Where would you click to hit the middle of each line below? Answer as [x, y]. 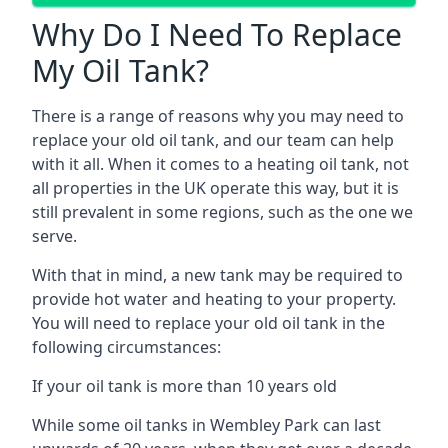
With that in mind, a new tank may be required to [217, 274]
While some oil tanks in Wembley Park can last [206, 424]
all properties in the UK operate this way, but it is [215, 187]
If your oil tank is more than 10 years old [184, 385]
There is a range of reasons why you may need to [218, 115]
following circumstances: [126, 346]
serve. [54, 235]
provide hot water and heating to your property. [214, 298]
